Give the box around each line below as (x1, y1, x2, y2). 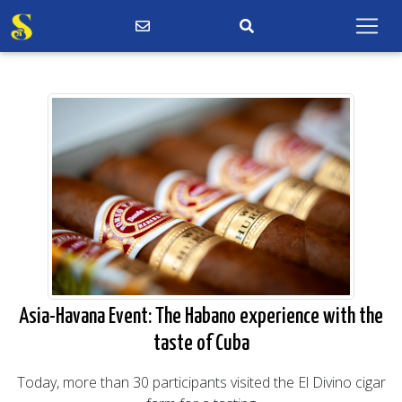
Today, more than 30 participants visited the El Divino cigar (16, 372, 386, 392)
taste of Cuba (153, 333, 249, 354)
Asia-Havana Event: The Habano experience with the (19, 306, 383, 328)
